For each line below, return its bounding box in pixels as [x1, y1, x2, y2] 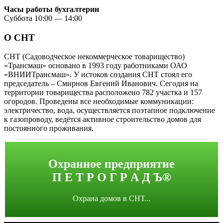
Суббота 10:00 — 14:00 [4, 13, 82, 22]
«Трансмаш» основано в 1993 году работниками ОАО [4, 61, 187, 70]
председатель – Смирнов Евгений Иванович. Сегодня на [4, 79, 198, 88]
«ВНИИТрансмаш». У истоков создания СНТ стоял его [4, 70, 192, 79]
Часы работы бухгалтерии [4, 4, 99, 13]
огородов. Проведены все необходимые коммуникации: [4, 97, 194, 106]
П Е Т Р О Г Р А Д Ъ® [52, 171, 171, 184]
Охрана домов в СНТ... [73, 194, 150, 203]
